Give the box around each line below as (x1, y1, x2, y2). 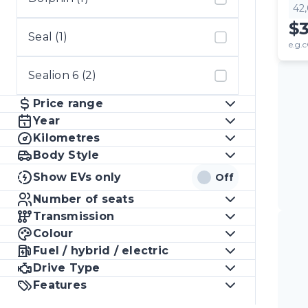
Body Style (33, 148, 100, 162)
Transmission (33, 210, 115, 223)
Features (33, 278, 87, 291)
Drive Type (33, 261, 100, 274)
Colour (33, 227, 74, 240)
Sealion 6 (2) (28, 69, 97, 82)
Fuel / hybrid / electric (33, 244, 169, 257)
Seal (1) (28, 30, 67, 43)
